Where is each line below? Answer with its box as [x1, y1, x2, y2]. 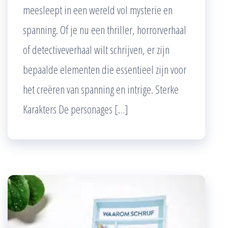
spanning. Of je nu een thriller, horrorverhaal [23, 21, 186, 37]
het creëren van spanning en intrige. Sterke [23, 81, 179, 97]
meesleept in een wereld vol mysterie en [23, 2, 173, 17]
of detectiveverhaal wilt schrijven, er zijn [23, 41, 169, 57]
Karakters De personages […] [23, 101, 128, 117]
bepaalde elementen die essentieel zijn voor [23, 61, 186, 77]
